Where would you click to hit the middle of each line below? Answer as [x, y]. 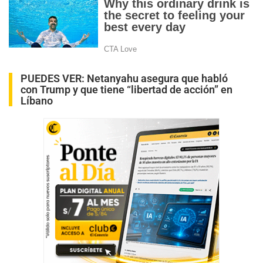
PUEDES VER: [54, 78]
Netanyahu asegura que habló [157, 78]
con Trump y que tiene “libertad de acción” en [127, 89]
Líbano [37, 100]
